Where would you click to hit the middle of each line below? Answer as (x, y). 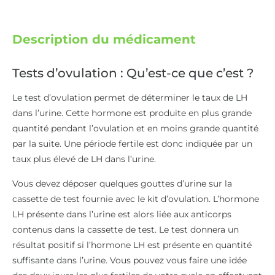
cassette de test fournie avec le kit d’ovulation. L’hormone (136, 199)
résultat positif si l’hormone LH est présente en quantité (132, 245)
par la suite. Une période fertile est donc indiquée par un (132, 144)
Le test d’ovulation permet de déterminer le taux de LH (130, 98)
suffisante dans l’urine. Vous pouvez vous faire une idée (130, 260)
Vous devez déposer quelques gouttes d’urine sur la (122, 183)
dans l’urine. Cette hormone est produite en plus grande (132, 113)
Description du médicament (104, 40)
